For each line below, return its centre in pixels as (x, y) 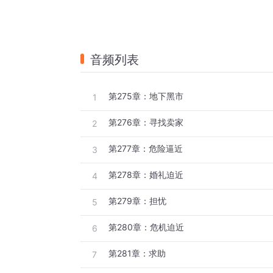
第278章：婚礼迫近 (146, 175)
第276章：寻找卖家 (146, 122)
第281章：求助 (137, 253)
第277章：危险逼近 (146, 149)
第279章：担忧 (137, 201)
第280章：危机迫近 (146, 227)
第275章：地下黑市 (146, 96)
